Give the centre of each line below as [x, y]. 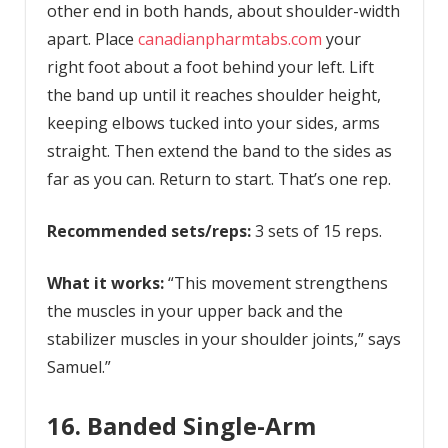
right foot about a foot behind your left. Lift [210, 67]
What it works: [107, 283]
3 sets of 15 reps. [318, 231]
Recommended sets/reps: [150, 231]
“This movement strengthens [277, 283]
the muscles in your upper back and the [194, 311]
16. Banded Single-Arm [181, 426]
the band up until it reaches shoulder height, [213, 95]
